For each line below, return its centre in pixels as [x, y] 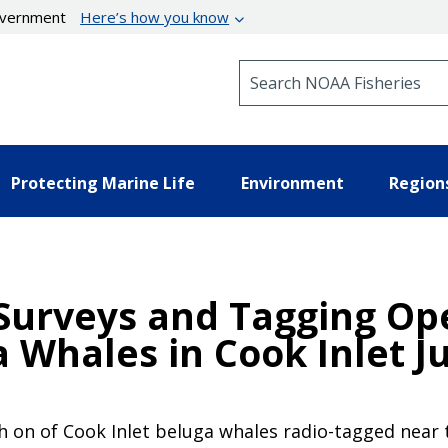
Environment [292, 182]
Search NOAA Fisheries [319, 68]
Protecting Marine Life [103, 182]
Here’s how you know [155, 17]
